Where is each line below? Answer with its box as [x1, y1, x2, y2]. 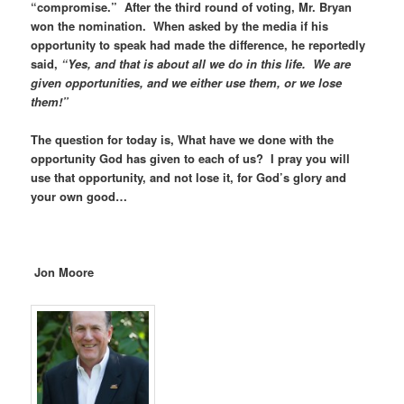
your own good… [31, 187, 128, 205]
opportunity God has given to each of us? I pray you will [31, 149, 351, 167]
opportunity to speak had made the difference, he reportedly [31, 35, 366, 53]
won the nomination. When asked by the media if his [31, 16, 329, 34]
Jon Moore [34, 262, 95, 280]
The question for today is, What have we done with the [31, 130, 335, 148]
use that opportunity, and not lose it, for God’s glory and [31, 168, 347, 186]
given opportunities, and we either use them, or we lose [31, 73, 343, 91]
